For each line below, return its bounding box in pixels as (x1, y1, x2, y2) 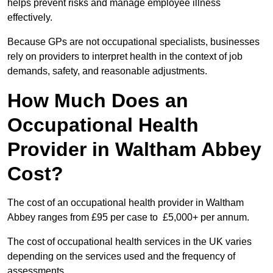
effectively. (7, 12, 52, 23)
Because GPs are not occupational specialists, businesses (7, 37, 260, 48)
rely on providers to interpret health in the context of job (7, 51, 243, 62)
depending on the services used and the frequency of (7, 251, 235, 262)
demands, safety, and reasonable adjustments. (7, 66, 207, 77)
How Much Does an (7, 90, 188, 112)
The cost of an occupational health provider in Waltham (7, 197, 244, 208)
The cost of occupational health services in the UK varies (7, 236, 252, 247)
